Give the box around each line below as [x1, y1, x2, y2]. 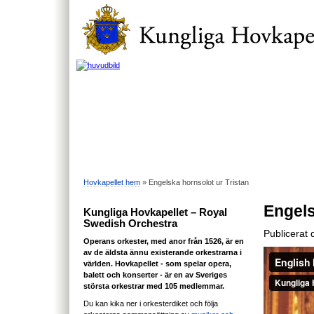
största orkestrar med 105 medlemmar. [83, 281, 224, 290]
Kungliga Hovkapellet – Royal [83, 206, 227, 218]
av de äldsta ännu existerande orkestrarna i [83, 247, 242, 257]
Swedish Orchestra [83, 217, 177, 229]
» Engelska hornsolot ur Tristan [140, 177, 249, 186]
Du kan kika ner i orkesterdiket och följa [83, 299, 218, 308]
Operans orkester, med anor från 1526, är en [83, 236, 244, 245]
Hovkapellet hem [83, 177, 140, 186]
